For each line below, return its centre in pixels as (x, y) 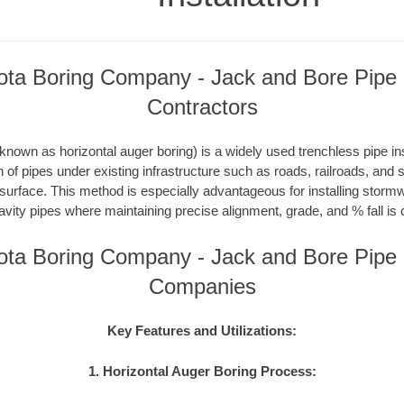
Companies (202, 286)
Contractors (202, 106)
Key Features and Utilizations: (202, 331)
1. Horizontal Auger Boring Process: (202, 371)
